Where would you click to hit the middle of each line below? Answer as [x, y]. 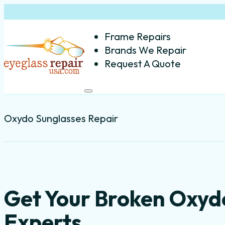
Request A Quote [143, 63]
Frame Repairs [138, 36]
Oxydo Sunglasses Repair [61, 118]
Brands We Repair [145, 50]
